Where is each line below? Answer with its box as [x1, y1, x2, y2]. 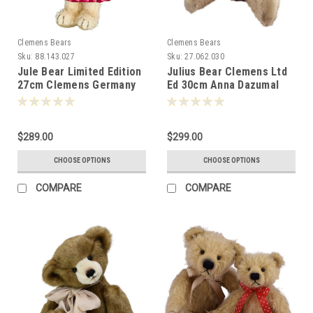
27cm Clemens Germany [17, 78, 136, 92]
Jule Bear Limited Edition [17, 64, 142, 78]
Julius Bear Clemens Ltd [167, 64, 287, 78]
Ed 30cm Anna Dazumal [167, 78, 279, 92]
